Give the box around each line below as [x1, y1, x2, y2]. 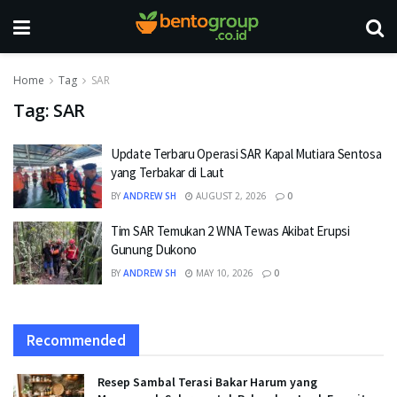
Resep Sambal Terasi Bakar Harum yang [97, 374, 317, 390]
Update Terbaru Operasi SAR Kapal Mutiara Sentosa [111, 145, 382, 162]
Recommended [27, 331, 126, 350]
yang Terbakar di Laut [111, 164, 224, 181]
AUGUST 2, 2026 [193, 190, 267, 202]
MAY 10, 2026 [193, 266, 253, 279]
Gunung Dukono [111, 240, 198, 258]
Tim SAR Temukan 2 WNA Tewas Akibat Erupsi [111, 222, 350, 239]
